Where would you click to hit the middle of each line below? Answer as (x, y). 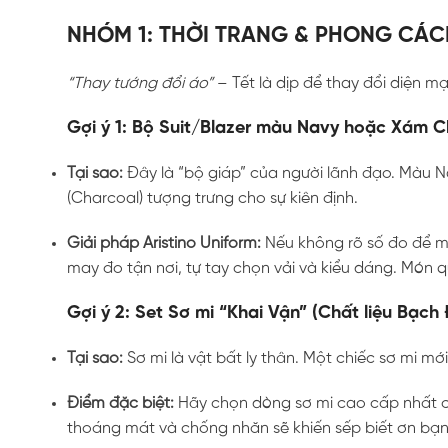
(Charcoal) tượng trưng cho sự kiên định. (213, 198)
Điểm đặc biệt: (121, 403)
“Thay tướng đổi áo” (140, 83)
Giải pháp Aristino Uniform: (164, 243)
